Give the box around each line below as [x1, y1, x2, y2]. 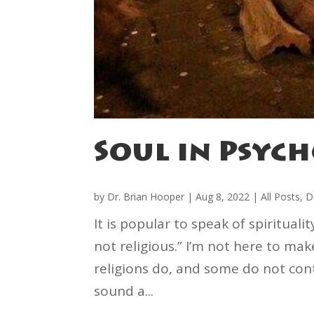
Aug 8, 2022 [196, 189, 250, 203]
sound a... [94, 281, 154, 300]
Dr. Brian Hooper [107, 189, 185, 203]
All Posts [261, 189, 301, 203]
